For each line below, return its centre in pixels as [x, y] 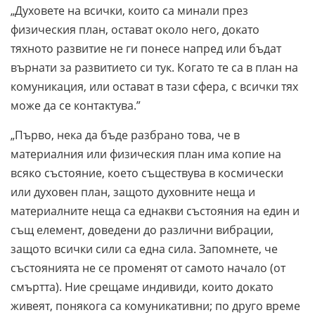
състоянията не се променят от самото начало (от [148, 268]
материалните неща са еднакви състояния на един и [155, 211]
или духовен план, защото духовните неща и [133, 192]
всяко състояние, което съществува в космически [147, 173]
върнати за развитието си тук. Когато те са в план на [154, 67]
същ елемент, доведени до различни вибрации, [142, 230]
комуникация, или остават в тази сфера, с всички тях [154, 86]
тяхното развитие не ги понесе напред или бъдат [146, 48]
